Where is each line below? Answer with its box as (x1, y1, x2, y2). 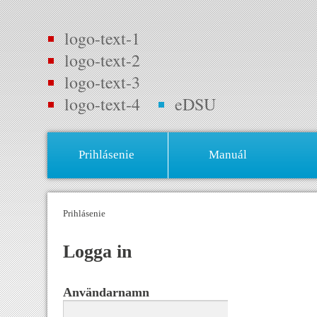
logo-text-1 (64, 27, 141, 50)
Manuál (208, 148, 247, 162)
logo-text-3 (64, 71, 141, 94)
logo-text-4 (64, 93, 141, 116)
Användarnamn (63, 285, 150, 300)
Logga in (63, 241, 132, 263)
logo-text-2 (64, 49, 141, 72)
